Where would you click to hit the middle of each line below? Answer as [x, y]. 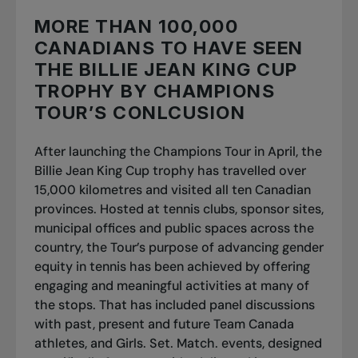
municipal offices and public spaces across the [174, 228]
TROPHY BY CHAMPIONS [155, 91]
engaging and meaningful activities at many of [171, 285]
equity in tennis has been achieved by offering [172, 266]
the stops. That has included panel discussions [174, 304]
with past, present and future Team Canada [164, 324]
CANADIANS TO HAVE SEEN [169, 48]
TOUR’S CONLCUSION [140, 112]
